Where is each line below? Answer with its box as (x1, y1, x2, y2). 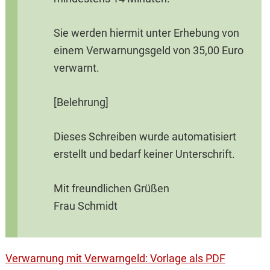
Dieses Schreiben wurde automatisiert (53, 130, 236, 143)
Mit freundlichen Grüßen (53, 182, 169, 195)
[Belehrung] (53, 96, 108, 109)
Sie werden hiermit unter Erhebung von (53, 27, 239, 40)
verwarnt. (53, 61, 99, 75)
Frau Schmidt (53, 199, 118, 213)
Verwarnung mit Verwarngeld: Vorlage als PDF (5, 252, 225, 265)
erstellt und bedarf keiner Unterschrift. (53, 148, 235, 161)
